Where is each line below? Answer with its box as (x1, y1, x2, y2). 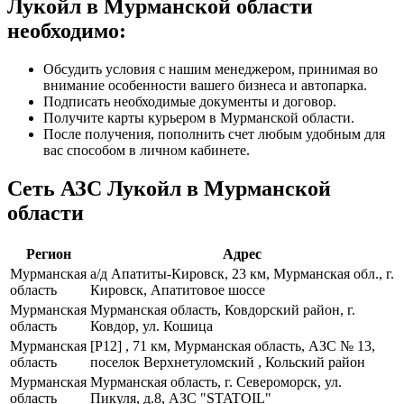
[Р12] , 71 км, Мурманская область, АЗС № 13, (90, 337, 375, 353)
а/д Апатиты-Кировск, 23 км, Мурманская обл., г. (90, 265, 394, 281)
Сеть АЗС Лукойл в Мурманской (7, 176, 331, 200)
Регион (25, 245, 71, 262)
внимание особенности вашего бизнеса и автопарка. (43, 78, 367, 94)
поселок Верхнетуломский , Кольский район (90, 353, 365, 370)
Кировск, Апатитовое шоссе (90, 281, 265, 298)
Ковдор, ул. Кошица (90, 317, 213, 334)
